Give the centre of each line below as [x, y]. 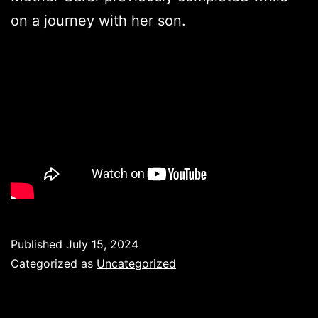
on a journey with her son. [98, 20]
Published [38, 244]
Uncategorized [136, 263]
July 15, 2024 [102, 244]
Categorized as [54, 263]
